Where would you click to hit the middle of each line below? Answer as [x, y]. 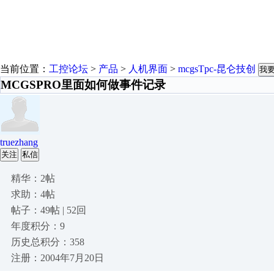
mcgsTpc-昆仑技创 [217, 69]
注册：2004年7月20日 [57, 258]
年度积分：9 [38, 226]
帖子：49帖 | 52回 [49, 210]
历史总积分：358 [48, 242]
